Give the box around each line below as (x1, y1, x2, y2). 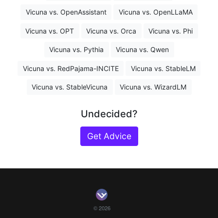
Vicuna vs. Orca (86, 26, 136, 35)
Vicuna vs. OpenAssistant (25, 8, 107, 17)
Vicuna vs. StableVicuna (32, 83, 108, 91)
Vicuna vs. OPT (25, 26, 74, 35)
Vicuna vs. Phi (148, 26, 193, 35)
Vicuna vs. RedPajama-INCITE (22, 64, 119, 73)
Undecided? (80, 108, 138, 120)
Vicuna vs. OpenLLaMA (118, 8, 193, 17)
